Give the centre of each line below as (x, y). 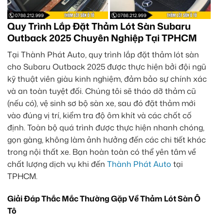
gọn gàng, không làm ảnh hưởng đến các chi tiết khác (107, 139)
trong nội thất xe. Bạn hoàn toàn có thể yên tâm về (102, 152)
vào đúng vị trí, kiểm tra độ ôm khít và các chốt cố (100, 115)
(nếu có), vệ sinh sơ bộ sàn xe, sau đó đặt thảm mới (101, 103)
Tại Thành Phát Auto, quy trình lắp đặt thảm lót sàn (103, 54)
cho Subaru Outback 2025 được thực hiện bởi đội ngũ (107, 66)
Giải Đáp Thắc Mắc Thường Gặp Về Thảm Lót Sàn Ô (104, 198)
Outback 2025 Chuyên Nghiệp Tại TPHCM (102, 38)
